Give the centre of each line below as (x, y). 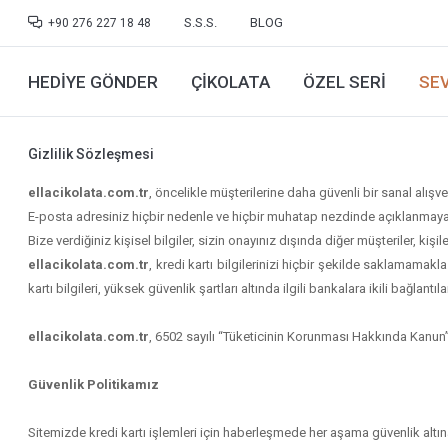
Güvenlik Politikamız (94, 384)
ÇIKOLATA (231, 81)
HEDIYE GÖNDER (93, 81)
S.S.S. (201, 22)
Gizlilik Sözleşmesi (91, 154)
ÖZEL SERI (345, 81)
